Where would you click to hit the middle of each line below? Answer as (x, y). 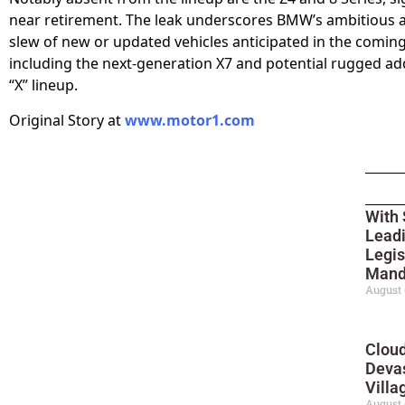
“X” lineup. (43, 85)
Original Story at (67, 120)
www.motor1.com (190, 120)
